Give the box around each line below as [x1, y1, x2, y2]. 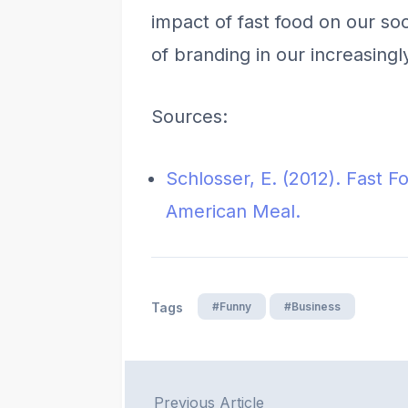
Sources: [151, 106, 228, 127]
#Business [284, 299, 341, 313]
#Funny [212, 299, 251, 313]
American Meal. [166, 200, 301, 222]
